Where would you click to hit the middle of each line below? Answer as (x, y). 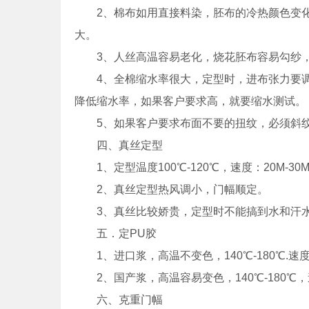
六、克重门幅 (119, 300)
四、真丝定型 (119, 145)
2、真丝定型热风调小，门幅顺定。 (171, 189)
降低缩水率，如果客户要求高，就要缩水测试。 (190, 101)
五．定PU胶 (116, 233)
